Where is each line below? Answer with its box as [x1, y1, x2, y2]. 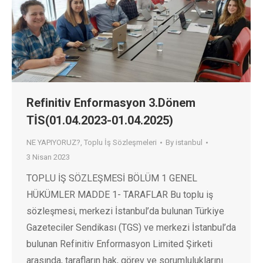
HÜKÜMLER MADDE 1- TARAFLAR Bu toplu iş [26, 189, 213, 201]
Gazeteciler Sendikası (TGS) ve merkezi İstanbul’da [26, 222, 236, 234]
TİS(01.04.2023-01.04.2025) [26, 113, 173, 128]
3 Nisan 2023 [26, 153, 70, 162]
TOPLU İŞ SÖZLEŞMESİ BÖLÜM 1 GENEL [26, 173, 197, 184]
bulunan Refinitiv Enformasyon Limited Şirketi [26, 238, 213, 250]
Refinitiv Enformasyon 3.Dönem [26, 96, 195, 110]
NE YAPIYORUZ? [26, 138, 80, 147]
